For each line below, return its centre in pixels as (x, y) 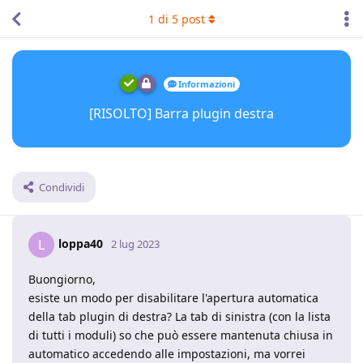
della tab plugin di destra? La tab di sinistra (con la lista (179, 317)
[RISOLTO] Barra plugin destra (181, 114)
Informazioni (207, 84)
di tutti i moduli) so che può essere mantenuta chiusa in (181, 335)
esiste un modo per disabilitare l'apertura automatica (173, 298)
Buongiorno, (62, 280)
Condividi (62, 188)
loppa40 (81, 244)
